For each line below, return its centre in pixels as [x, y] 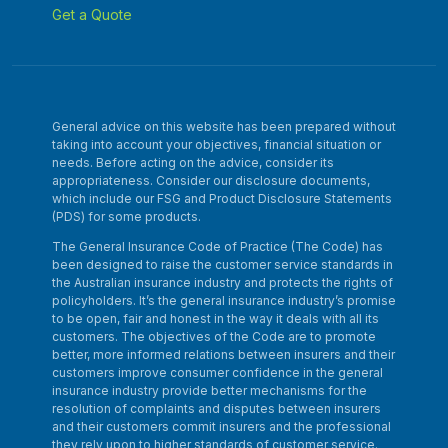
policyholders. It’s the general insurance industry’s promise [224, 301]
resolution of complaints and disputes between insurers [216, 409]
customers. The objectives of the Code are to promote [214, 337]
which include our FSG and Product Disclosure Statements [222, 199]
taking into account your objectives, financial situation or [216, 145]
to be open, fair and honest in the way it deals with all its [215, 319]
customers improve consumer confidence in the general [217, 373]
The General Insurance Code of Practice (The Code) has [217, 247]
